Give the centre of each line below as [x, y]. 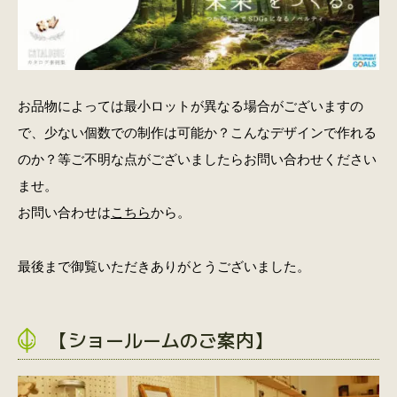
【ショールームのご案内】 [161, 340]
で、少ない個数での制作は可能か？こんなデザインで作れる [197, 132]
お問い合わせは [64, 212]
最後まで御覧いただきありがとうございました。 [163, 267]
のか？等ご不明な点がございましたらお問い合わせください [197, 159]
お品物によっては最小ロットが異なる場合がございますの [190, 105]
